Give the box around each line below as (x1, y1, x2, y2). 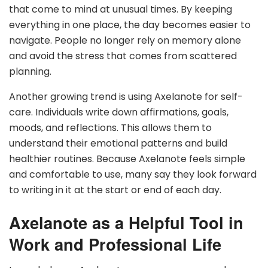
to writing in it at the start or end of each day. (9, 183, 221, 197)
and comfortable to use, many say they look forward (9, 167, 257, 182)
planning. (9, 65, 51, 79)
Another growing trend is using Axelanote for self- (9, 90, 243, 104)
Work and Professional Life (9, 232, 221, 255)
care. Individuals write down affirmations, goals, (9, 105, 229, 120)
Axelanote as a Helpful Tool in (9, 210, 243, 234)
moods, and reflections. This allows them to (9, 121, 212, 135)
